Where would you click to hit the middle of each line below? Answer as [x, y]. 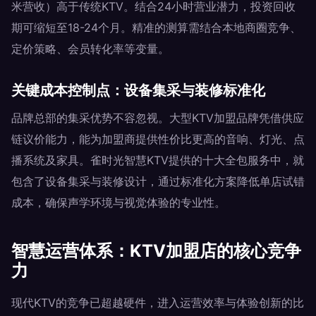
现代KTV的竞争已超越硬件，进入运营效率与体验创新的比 [158, 303]
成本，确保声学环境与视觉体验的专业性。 [119, 202]
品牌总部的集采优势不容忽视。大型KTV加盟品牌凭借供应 [158, 118]
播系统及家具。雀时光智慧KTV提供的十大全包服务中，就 [158, 160]
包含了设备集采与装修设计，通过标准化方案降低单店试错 [158, 181]
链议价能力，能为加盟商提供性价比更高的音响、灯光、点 [158, 139]
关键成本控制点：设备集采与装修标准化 [138, 90]
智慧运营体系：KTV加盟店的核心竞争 [156, 251]
